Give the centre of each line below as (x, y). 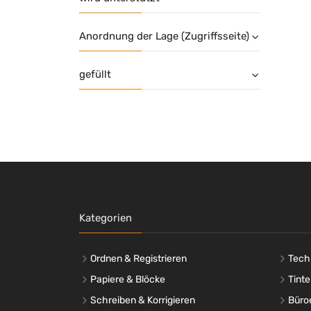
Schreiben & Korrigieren (143, 300)
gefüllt (95, 74)
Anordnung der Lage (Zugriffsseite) (164, 36)
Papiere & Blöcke (128, 279)
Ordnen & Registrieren (138, 258)
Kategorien (106, 218)
